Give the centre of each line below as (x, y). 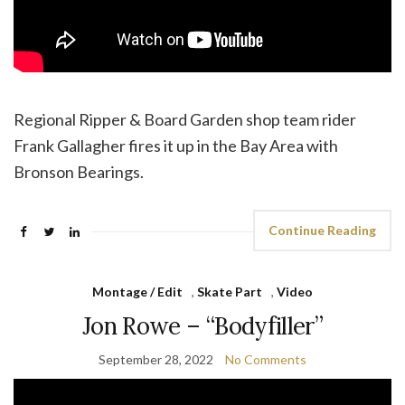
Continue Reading (322, 231)
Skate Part (230, 292)
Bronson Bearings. (79, 172)
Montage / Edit (137, 292)
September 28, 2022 (156, 360)
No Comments (266, 360)
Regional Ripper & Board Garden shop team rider (185, 120)
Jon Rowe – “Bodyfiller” (202, 326)
